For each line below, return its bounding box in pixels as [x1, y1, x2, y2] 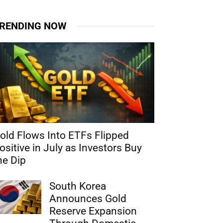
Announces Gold [49, 193, 127, 205]
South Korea [49, 180, 107, 192]
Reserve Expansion [49, 205, 137, 217]
